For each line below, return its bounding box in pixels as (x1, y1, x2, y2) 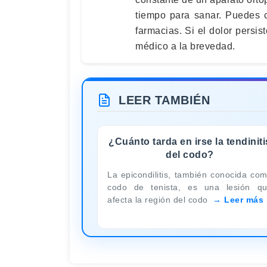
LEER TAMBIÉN (119, 94, 210, 107)
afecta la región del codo (107, 194, 210, 204)
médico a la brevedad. (135, 41, 235, 51)
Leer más (224, 194, 263, 204)
